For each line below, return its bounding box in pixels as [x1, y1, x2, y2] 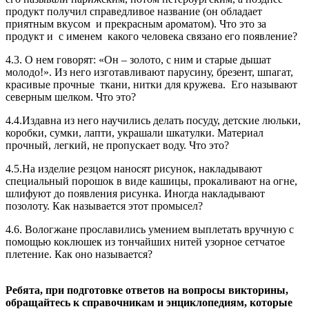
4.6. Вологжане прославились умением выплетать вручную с [6, 223, 294, 235]
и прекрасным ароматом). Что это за [96, 17, 266, 30]
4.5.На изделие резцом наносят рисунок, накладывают [6, 162, 262, 175]
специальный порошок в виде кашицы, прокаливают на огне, [6, 175, 297, 187]
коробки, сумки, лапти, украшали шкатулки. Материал [6, 126, 263, 139]
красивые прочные [6, 78, 94, 90]
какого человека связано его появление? [108, 30, 297, 42]
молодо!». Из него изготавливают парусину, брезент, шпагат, [6, 66, 293, 78]
